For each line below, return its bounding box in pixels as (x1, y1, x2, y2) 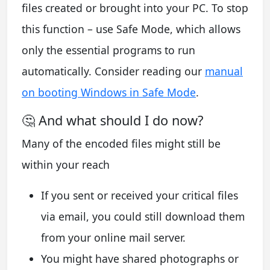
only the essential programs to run (22, 43, 195, 58)
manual (205, 64, 243, 79)
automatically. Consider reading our (22, 64, 205, 79)
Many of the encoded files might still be (22, 136, 221, 151)
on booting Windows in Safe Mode (22, 85, 196, 100)
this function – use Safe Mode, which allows (22, 22, 240, 37)
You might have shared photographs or (41, 251, 239, 266)
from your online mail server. (41, 230, 186, 245)
